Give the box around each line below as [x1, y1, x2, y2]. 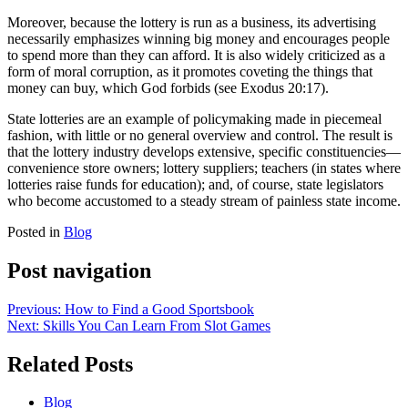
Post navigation [7, 258, 151, 282]
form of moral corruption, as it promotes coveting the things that [7, 63, 372, 79]
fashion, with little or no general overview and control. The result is [7, 127, 393, 143]
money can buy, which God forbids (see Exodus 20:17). [7, 79, 329, 96]
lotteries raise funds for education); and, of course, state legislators [7, 176, 383, 192]
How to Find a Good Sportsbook [65, 301, 254, 317]
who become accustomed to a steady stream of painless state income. [7, 192, 401, 209]
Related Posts [7, 352, 133, 376]
